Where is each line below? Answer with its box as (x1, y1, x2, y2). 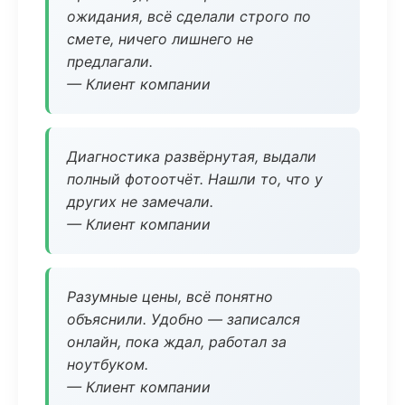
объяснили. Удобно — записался (67, 310, 300, 328)
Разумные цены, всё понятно (67, 287, 273, 306)
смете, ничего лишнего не (67, 30, 253, 48)
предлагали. (67, 52, 153, 71)
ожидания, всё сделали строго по (67, 7, 311, 25)
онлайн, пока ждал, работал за (67, 333, 287, 351)
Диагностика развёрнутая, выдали (67, 147, 316, 165)
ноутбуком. (67, 355, 148, 373)
